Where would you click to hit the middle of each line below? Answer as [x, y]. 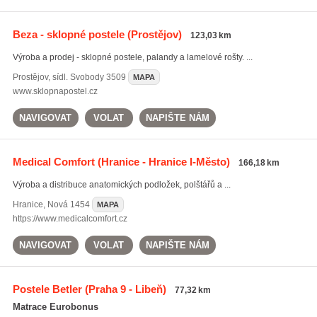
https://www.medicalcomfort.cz [70, 219]
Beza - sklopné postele [68, 34]
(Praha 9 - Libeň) [124, 289]
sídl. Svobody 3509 [89, 77]
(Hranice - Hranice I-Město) [162, 162]
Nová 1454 [68, 204]
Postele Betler [47, 289]
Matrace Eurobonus [55, 307]
